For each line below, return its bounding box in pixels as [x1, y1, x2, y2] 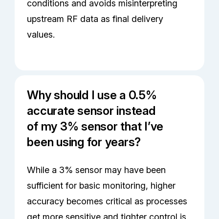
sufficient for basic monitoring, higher [27, 180, 176, 191]
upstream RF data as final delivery [27, 14, 164, 24]
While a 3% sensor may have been [27, 165, 166, 175]
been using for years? [27, 135, 141, 150]
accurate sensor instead [27, 104, 155, 118]
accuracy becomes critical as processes [27, 196, 188, 207]
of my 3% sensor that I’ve [27, 119, 164, 134]
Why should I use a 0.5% [27, 88, 157, 103]
